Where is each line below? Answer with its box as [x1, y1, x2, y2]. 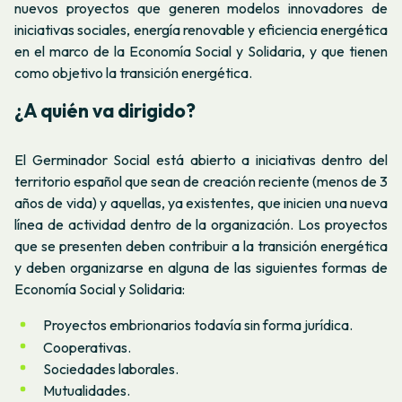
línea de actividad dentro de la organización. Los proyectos [14, 215, 388, 234]
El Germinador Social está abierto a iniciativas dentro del [14, 151, 388, 170]
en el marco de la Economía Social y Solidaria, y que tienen [14, 41, 388, 60]
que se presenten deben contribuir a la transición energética [14, 237, 388, 256]
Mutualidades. [43, 381, 130, 400]
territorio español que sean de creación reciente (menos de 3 [14, 172, 388, 191]
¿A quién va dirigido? [14, 98, 196, 122]
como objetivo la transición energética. [14, 63, 252, 82]
